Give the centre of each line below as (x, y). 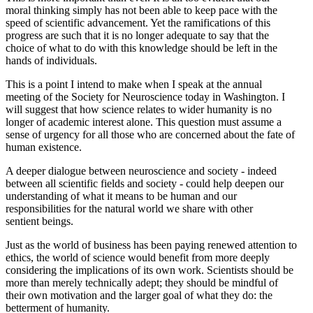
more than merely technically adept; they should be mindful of (142, 282)
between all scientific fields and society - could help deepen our (145, 183)
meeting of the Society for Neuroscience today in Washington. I (145, 96)
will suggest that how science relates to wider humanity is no (139, 109)
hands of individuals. (51, 60)
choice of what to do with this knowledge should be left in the (141, 48)
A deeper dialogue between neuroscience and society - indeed (141, 170)
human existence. (44, 147)
